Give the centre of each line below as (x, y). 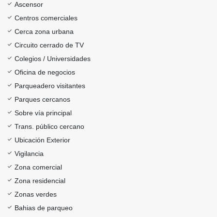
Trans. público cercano (49, 127)
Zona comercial (38, 167)
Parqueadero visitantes (50, 86)
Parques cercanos (42, 100)
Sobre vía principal (43, 113)
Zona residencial (40, 181)
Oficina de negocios (45, 72)
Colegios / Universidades (53, 59)
